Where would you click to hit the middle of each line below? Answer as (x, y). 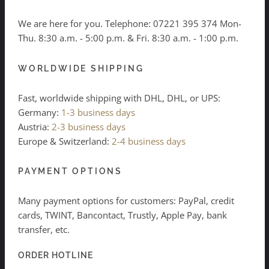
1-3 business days (98, 112)
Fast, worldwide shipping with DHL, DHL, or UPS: (119, 98)
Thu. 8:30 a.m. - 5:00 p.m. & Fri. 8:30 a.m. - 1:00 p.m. (128, 38)
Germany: (40, 112)
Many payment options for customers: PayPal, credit (126, 201)
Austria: (35, 126)
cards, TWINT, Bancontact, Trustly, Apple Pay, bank (122, 215)
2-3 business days (89, 126)
